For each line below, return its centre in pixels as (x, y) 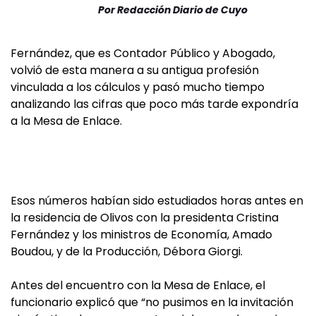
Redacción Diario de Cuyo (182, 10)
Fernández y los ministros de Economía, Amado (141, 235)
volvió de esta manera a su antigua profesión (135, 70)
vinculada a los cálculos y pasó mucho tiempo (138, 87)
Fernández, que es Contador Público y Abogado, (143, 53)
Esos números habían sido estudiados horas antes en (157, 201)
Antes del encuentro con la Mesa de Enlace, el (138, 285)
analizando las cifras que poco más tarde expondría (154, 104)
